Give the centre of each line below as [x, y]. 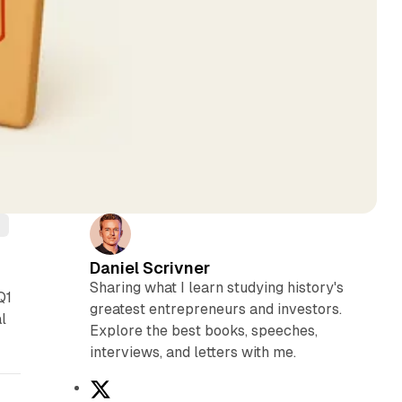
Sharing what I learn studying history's [216, 287]
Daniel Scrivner [149, 267]
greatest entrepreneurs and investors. [215, 309]
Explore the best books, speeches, [203, 330]
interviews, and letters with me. [192, 352]
